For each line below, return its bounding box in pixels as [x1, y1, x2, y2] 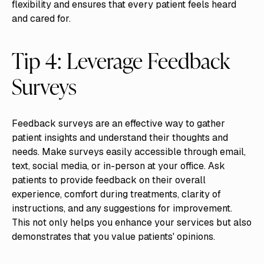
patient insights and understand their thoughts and [11, 131, 228, 144]
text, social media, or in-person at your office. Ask [11, 159, 225, 172]
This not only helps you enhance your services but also [11, 216, 252, 229]
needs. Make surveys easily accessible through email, [11, 145, 246, 158]
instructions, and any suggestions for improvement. [11, 202, 232, 214]
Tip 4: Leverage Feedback [11, 45, 230, 76]
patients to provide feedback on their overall [11, 173, 206, 186]
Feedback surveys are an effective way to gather [11, 117, 225, 130]
